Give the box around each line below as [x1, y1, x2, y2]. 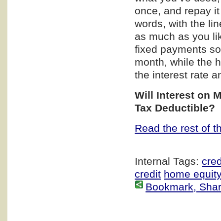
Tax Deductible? [135, 102, 215, 113]
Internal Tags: [135, 155, 202, 167]
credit [135, 168, 161, 180]
